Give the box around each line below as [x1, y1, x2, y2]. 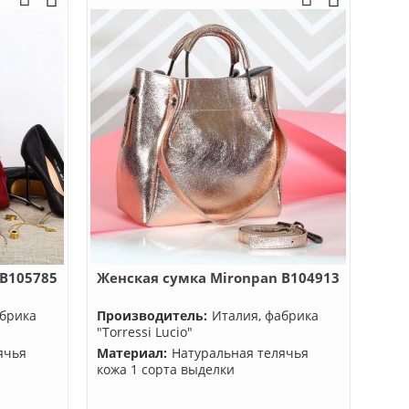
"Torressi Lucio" [96, 323, 193, 341]
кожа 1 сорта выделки [96, 361, 235, 378]
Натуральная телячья [171, 344, 309, 362]
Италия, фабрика [211, 307, 319, 324]
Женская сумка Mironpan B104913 [96, 268, 340, 287]
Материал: [96, 344, 167, 362]
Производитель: [96, 307, 207, 324]
